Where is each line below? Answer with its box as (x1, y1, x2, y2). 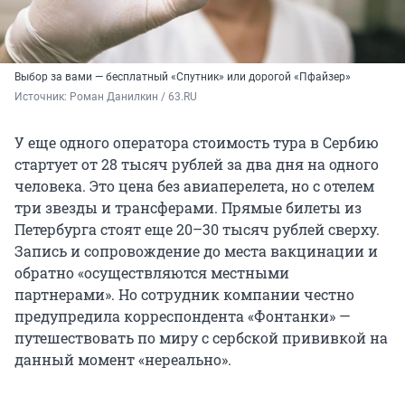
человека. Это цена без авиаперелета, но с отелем (14, 176, 374, 196)
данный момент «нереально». (14, 350, 231, 370)
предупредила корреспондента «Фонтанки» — (14, 306, 351, 326)
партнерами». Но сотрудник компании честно (14, 285, 354, 305)
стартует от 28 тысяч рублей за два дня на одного (14, 155, 379, 174)
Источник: (14, 90, 70, 104)
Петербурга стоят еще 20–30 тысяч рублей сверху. (14, 220, 380, 240)
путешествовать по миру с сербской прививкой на (14, 328, 388, 348)
